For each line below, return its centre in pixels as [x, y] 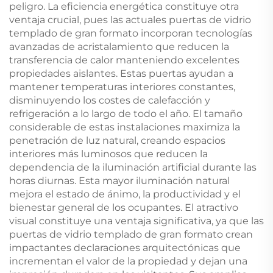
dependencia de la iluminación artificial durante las [133, 167]
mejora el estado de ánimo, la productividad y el [125, 194]
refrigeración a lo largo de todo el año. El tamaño [126, 113]
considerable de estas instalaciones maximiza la [125, 127]
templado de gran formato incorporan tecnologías [131, 33]
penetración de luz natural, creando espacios [117, 140]
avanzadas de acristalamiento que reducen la [119, 46]
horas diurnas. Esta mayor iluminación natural [119, 180]
